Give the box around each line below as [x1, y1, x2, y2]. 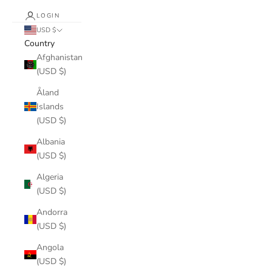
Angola [36, 242, 64, 253]
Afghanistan [36, 52, 83, 63]
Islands [36, 101, 64, 112]
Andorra [36, 206, 67, 218]
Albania [36, 136, 65, 148]
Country [24, 38, 55, 49]
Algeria [36, 171, 63, 183]
